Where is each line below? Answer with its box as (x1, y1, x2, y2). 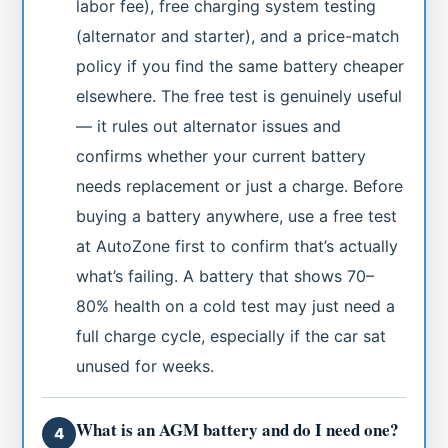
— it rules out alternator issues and (76, 115, 342, 136)
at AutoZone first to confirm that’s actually (76, 235, 399, 256)
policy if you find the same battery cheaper (76, 55, 405, 76)
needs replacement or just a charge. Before (76, 175, 404, 196)
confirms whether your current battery (76, 145, 367, 166)
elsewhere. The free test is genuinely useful (76, 85, 403, 106)
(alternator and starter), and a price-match (76, 25, 400, 46)
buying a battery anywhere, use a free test (76, 205, 398, 226)
